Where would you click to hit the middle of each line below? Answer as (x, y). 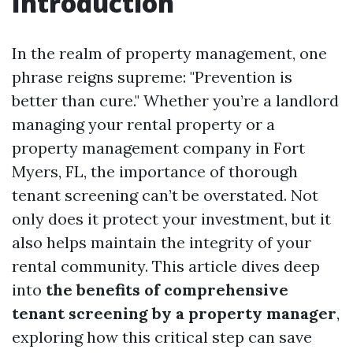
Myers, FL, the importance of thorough (155, 171)
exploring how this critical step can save (162, 337)
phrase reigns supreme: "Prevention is (152, 77)
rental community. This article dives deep (166, 266)
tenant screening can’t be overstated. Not (165, 195)
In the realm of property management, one (169, 53)
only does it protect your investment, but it (171, 219)
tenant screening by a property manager (174, 313)
